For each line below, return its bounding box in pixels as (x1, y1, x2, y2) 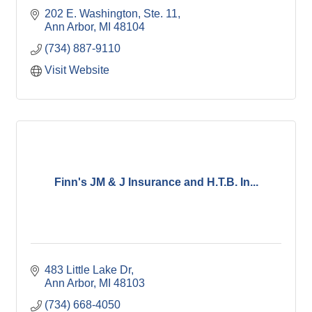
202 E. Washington (45, 8, 138, 19)
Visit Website (45, 64, 109, 76)
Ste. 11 (143, 8, 178, 19)
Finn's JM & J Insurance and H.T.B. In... (54, 175, 258, 188)
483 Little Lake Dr (45, 264, 131, 276)
